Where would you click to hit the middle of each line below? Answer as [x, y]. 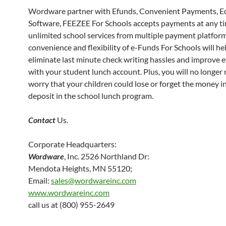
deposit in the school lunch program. [91, 96]
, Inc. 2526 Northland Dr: [107, 156]
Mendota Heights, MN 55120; [80, 168]
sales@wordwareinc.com [94, 180]
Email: [40, 180]
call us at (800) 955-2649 [71, 205]
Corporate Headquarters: [72, 144]
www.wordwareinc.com [69, 192]
